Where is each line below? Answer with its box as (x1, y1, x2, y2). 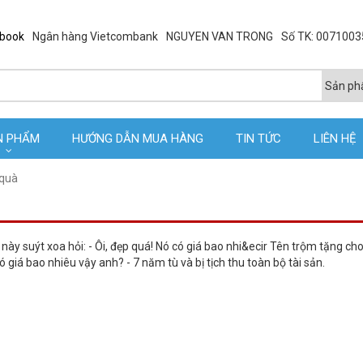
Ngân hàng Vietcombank (32, 30, 158, 43)
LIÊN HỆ (314, 131, 357, 146)
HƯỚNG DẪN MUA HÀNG (72, 131, 203, 146)
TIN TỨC (236, 131, 281, 146)
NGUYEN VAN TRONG (165, 30, 273, 43)
